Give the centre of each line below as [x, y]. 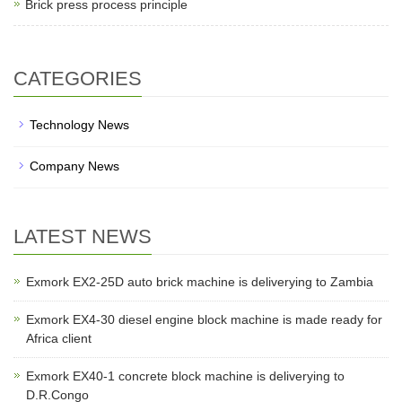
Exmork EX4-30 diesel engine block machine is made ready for [204, 319]
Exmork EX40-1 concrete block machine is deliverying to [185, 376]
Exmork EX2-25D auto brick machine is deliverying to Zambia [200, 282]
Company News [74, 166]
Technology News [79, 125]
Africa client [59, 338]
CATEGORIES [78, 79]
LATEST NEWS [83, 236]
